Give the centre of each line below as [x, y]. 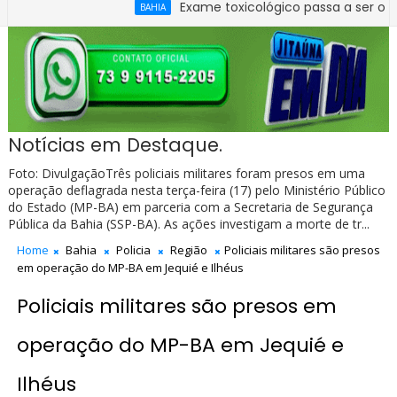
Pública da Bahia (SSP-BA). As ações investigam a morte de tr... [188, 224]
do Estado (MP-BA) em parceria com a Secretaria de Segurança [190, 207]
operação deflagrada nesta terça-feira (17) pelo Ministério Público [196, 191]
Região [188, 250]
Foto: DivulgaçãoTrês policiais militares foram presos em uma [186, 174]
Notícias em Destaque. [115, 145]
